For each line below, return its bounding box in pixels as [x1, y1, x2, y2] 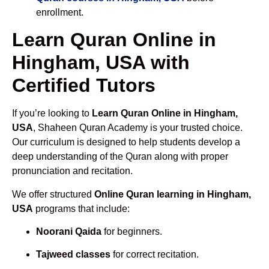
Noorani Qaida [36, 226, 101, 237]
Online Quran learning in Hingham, [94, 189, 251, 199]
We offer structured [12, 189, 94, 199]
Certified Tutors [12, 74, 156, 97]
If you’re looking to [12, 108, 92, 119]
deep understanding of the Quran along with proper [12, 151, 228, 162]
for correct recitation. [110, 249, 199, 260]
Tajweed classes [36, 249, 110, 260]
